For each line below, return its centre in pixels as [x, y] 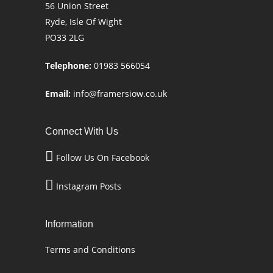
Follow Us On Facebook [103, 158]
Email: [58, 94]
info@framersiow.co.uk [120, 94]
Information [69, 224]
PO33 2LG [65, 37]
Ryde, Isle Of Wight [83, 22]
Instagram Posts [89, 186]
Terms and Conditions [90, 250]
